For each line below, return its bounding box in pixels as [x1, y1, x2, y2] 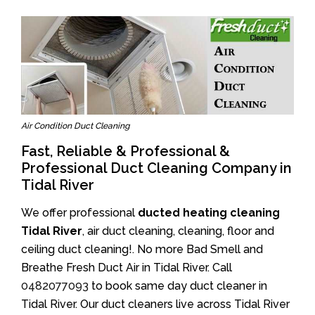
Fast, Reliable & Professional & [21, 143, 230, 160]
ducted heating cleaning [138, 206, 280, 220]
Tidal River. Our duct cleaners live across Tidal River [21, 297, 290, 311]
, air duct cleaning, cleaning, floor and [82, 224, 274, 238]
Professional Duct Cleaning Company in [21, 160, 292, 177]
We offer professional [21, 206, 138, 220]
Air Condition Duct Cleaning [21, 121, 129, 131]
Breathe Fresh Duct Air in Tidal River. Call [21, 261, 232, 275]
